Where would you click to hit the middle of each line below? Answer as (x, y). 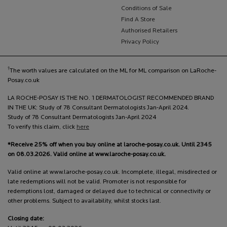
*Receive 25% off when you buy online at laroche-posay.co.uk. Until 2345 (110, 145)
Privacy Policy (140, 42)
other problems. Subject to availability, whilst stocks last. (84, 201)
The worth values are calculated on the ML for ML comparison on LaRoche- (113, 71)
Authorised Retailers (149, 31)
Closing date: (26, 219)
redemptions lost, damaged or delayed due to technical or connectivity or (109, 191)
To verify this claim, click (42, 127)
